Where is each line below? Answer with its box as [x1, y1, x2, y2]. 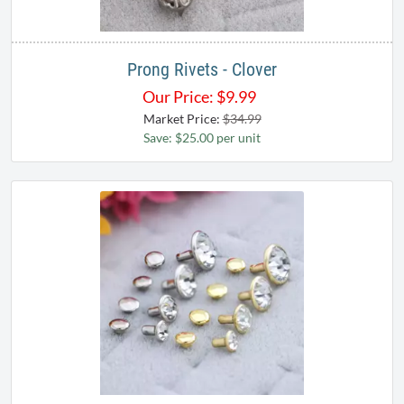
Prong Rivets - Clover [127, 59, 277, 81]
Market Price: [142, 111, 223, 127]
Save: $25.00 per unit [143, 130, 261, 146]
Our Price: [142, 87, 214, 107]
